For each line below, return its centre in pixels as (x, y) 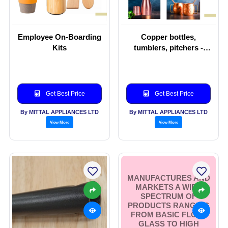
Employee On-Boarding (60, 37)
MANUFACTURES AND (168, 178)
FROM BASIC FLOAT (168, 215)
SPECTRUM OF (168, 196)
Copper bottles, (168, 37)
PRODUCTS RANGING (168, 206)
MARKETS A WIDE (168, 187)
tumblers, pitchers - (168, 47)
